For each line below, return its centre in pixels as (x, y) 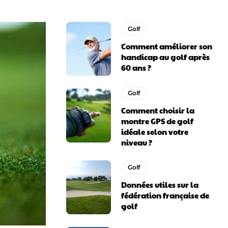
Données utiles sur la (160, 185)
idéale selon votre (155, 131)
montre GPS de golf (158, 121)
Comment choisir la (158, 110)
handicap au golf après (166, 57)
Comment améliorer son (167, 46)
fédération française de (165, 195)
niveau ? (137, 142)
